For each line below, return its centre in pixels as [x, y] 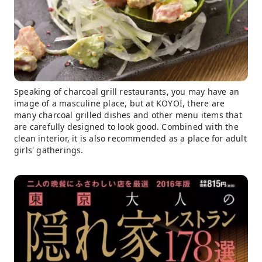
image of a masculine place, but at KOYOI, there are [120, 103]
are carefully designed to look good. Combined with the [126, 126]
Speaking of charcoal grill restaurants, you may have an [127, 91]
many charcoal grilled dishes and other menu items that [128, 115]
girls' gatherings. [49, 150]
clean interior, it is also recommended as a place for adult [130, 138]
